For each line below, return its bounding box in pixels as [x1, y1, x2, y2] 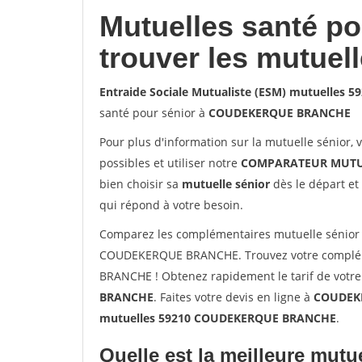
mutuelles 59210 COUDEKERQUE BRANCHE [99, 310, 336, 326]
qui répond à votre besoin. [99, 197, 243, 213]
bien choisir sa [99, 176, 182, 192]
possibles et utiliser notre [99, 155, 241, 170]
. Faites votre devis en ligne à [154, 289, 314, 305]
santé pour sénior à [99, 105, 208, 120]
